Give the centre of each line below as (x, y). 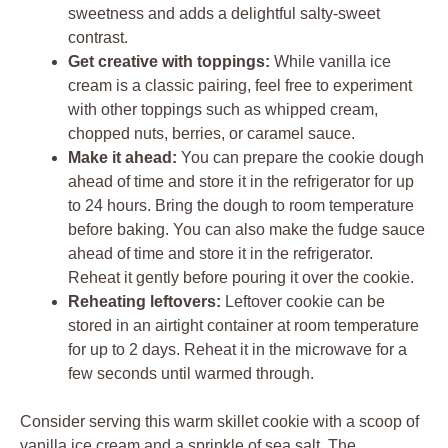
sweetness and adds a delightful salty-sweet (224, 13)
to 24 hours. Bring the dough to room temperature (241, 205)
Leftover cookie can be (303, 301)
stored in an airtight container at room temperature (243, 325)
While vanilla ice (330, 61)
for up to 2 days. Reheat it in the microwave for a (237, 349)
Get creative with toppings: (169, 61)
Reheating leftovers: (144, 301)
